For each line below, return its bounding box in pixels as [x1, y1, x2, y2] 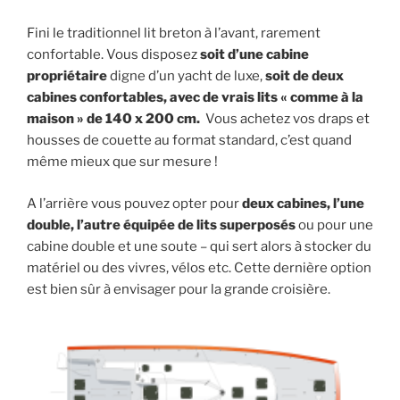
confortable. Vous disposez [27, 46, 200, 63]
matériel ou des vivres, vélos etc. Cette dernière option [27, 259, 371, 276]
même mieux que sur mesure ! [27, 154, 218, 171]
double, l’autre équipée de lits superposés [27, 216, 296, 233]
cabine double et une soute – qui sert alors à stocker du [27, 237, 371, 254]
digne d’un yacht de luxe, [107, 68, 265, 85]
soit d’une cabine [200, 46, 309, 63]
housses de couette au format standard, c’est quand [27, 132, 352, 149]
